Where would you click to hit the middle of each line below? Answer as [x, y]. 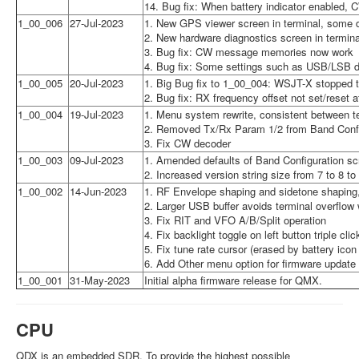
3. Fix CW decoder [188, 143]
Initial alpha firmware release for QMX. [233, 280]
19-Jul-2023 [97, 114]
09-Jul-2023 [97, 159]
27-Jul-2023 [97, 22]
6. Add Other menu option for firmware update [250, 263]
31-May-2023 [100, 280]
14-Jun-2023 [98, 191]
